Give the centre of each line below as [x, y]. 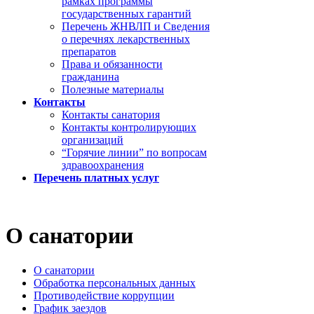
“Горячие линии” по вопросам [134, 152]
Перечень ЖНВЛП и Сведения [136, 26]
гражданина [90, 77]
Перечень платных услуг [96, 178]
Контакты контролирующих [129, 127]
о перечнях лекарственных [126, 39]
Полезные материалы [113, 89]
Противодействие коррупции [104, 295]
